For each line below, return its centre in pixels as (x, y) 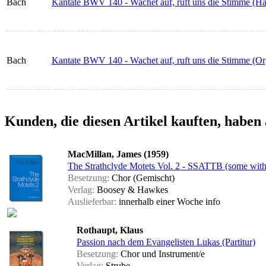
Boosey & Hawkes (131, 190)
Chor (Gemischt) (142, 178)
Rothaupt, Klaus (110, 230)
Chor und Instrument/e (161, 254)
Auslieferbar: (92, 202)
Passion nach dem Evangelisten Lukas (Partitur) (166, 242)
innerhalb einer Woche (161, 202)
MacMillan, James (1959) (118, 154)
